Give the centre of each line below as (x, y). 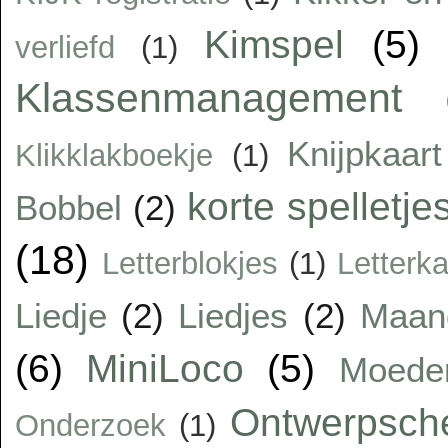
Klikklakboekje (114, 155)
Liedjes (233, 315)
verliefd (65, 47)
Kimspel (273, 43)
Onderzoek (90, 425)
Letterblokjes (190, 263)
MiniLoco (165, 367)
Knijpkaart (364, 153)
